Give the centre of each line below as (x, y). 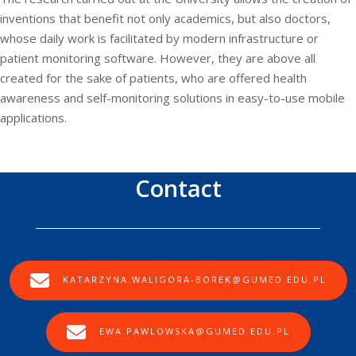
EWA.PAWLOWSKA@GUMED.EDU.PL (194, 331)
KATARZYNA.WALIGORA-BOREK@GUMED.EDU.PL (194, 279)
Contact (178, 188)
